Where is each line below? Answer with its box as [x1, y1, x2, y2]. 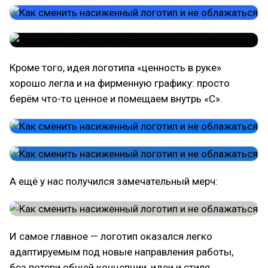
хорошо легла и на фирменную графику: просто [10, 77, 230, 89]
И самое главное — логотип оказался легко [10, 230, 212, 242]
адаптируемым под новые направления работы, [10, 246, 233, 258]
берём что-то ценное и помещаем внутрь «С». [10, 93, 223, 105]
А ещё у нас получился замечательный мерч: [10, 175, 218, 187]
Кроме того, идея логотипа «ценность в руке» [10, 62, 221, 74]
